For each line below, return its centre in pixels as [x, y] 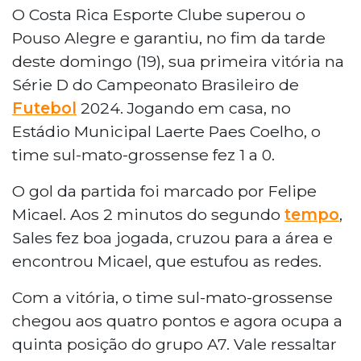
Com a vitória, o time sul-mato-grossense [172, 297]
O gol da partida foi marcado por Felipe [164, 191]
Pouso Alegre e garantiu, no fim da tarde [169, 37]
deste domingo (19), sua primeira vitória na [178, 61]
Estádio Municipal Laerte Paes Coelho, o [166, 131]
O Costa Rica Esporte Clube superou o [159, 14]
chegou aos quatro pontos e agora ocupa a [177, 320]
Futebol [44, 108]
